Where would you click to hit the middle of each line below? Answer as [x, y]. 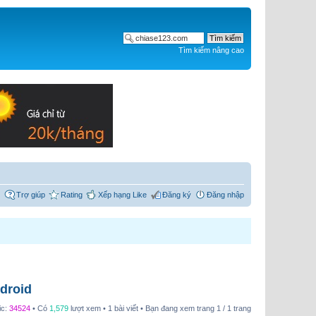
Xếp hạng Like [122, 194]
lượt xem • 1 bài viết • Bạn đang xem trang [142, 308]
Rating [72, 194]
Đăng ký [177, 194]
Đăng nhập [225, 194]
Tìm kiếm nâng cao [211, 50]
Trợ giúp [31, 194]
